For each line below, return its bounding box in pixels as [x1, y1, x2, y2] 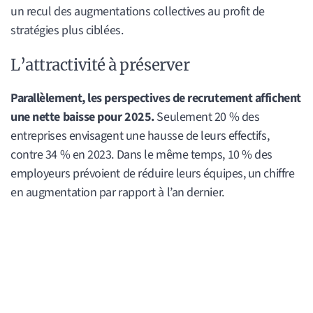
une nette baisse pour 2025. [10, 108, 154, 126]
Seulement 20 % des [154, 108, 260, 126]
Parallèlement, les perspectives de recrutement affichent [10, 89, 301, 107]
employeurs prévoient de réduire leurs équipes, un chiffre [10, 164, 295, 182]
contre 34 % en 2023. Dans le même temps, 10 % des [10, 145, 272, 163]
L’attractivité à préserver [10, 54, 190, 75]
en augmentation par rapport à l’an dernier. [10, 183, 224, 201]
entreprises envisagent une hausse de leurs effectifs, [10, 126, 270, 145]
